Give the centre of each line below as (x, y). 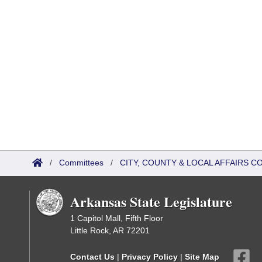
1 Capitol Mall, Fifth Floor (117, 218)
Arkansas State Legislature (151, 201)
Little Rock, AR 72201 (110, 230)
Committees (81, 163)
